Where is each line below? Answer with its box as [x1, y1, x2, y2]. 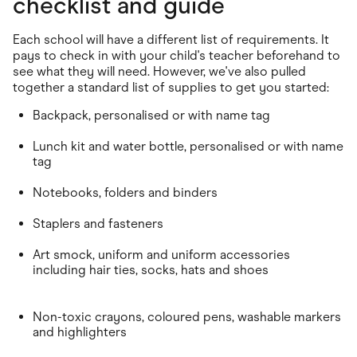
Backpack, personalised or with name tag [33, 107, 270, 123]
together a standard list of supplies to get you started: [13, 79, 329, 95]
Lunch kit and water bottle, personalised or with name [33, 138, 343, 154]
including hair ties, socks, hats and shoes [33, 261, 269, 277]
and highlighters [33, 324, 127, 339]
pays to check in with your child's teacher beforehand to [13, 47, 340, 63]
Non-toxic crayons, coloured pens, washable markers [33, 308, 341, 324]
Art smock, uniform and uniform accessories [33, 246, 290, 262]
